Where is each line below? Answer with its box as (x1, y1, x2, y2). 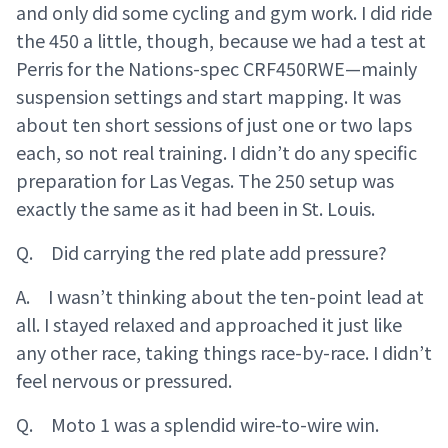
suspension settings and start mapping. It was (16, 83, 401, 110)
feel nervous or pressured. (16, 367, 232, 394)
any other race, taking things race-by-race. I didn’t (16, 339, 432, 366)
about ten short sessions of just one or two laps (16, 111, 412, 138)
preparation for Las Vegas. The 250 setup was (16, 167, 394, 194)
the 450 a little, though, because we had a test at (16, 27, 426, 54)
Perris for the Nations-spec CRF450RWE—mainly (16, 55, 417, 82)
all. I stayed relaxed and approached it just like (16, 311, 402, 338)
